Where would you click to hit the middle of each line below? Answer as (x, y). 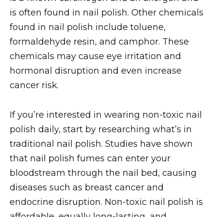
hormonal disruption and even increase (96, 71)
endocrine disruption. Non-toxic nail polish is (106, 202)
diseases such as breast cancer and (87, 187)
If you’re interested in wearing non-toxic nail (106, 115)
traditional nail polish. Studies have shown (101, 144)
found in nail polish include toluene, (88, 27)
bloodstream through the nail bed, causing (103, 173)
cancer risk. (34, 85)
